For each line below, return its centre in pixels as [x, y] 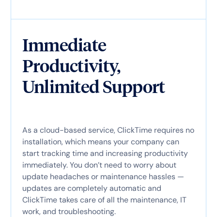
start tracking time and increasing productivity [105, 153]
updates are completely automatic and [92, 188]
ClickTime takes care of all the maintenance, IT [104, 200]
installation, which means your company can [101, 141]
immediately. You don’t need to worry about [99, 165]
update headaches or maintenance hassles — [103, 176]
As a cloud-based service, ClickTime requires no [108, 130]
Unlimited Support [93, 86]
